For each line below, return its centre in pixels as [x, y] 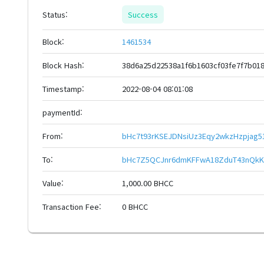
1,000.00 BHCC [148, 183]
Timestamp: [63, 89]
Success [143, 14]
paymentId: [62, 112]
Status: [55, 14]
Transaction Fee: [72, 207]
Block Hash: [63, 65]
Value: [53, 183]
